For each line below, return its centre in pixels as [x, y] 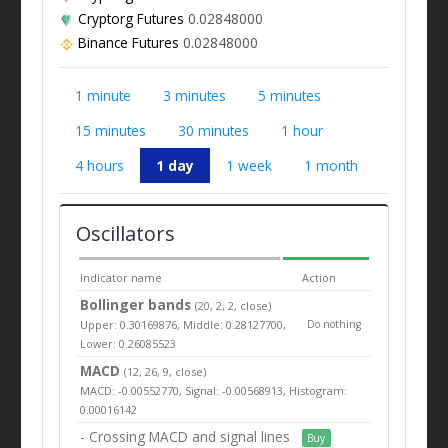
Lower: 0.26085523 [128, 343]
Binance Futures [128, 42]
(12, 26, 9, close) [165, 371]
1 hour [301, 130]
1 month [330, 165]
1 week [248, 165]
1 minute [102, 95]
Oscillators [125, 233]
